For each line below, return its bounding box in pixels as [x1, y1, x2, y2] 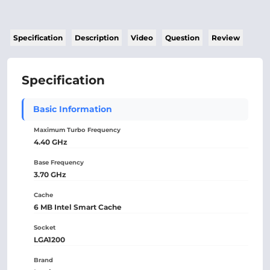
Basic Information [33, 104, 112, 115]
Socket [34, 224, 55, 231]
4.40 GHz [34, 137, 67, 146]
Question [165, 33, 199, 42]
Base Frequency [34, 159, 84, 166]
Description [75, 33, 119, 42]
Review [212, 33, 240, 42]
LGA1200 [34, 235, 65, 244]
